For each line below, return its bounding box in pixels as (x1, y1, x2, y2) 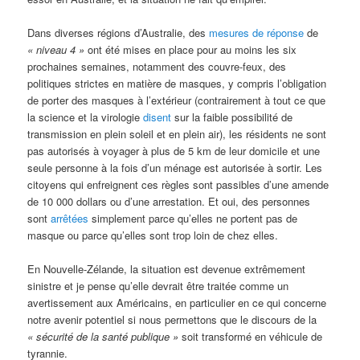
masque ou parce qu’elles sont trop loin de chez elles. (27, 227, 279, 243)
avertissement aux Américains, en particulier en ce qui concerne (27, 294, 327, 310)
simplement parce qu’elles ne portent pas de (88, 210, 298, 226)
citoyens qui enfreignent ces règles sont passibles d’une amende (27, 176, 329, 192)
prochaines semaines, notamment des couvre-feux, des (27, 58, 287, 74)
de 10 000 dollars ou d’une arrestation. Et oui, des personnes (27, 193, 311, 209)
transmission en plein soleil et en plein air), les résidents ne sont (27, 125, 327, 141)
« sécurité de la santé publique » (27, 328, 179, 344)
